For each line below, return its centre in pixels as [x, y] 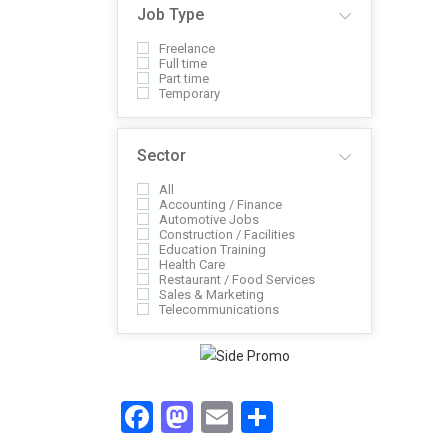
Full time [183, 63]
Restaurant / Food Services [237, 279]
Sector [161, 155]
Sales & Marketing [211, 294]
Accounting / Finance [220, 204]
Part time [184, 78]
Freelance [187, 48]
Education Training [212, 249]
